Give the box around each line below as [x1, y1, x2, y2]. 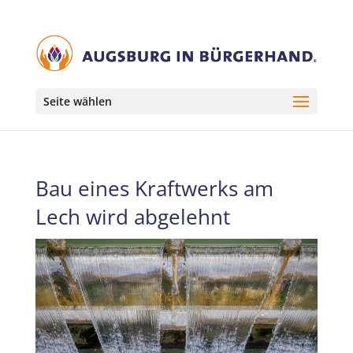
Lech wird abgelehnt [35, 203, 230, 231]
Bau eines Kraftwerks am [35, 174, 273, 203]
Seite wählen [43, 94, 112, 110]
